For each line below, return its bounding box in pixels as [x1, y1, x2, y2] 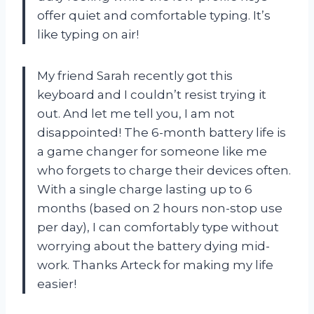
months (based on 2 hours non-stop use [37, 200, 282, 215]
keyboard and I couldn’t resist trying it [37, 87, 266, 102]
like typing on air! [37, 27, 139, 41]
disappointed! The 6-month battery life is [37, 125, 286, 139]
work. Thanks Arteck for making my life [37, 257, 273, 272]
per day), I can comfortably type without [37, 219, 279, 234]
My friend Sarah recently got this [37, 68, 233, 83]
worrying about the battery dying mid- [37, 238, 270, 253]
